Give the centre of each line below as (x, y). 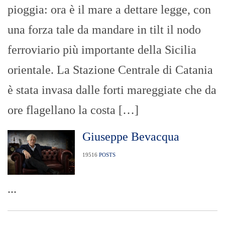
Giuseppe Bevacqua (131, 136)
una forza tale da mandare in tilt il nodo (104, 29)
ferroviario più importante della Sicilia (102, 49)
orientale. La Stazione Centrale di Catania (110, 70)
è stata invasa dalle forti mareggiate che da (112, 90)
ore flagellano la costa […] (73, 110)
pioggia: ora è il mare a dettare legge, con (109, 9)
